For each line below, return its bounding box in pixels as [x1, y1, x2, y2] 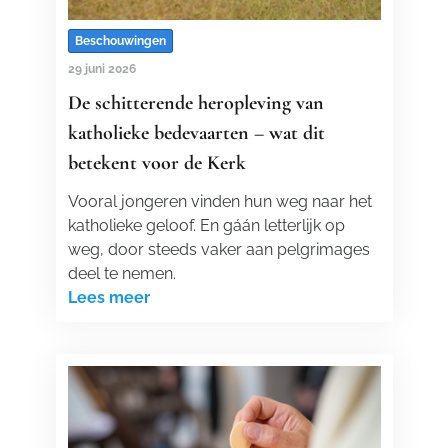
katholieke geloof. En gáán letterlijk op [67, 216, 345, 235]
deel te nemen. [67, 264, 176, 283]
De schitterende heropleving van [67, 91, 324, 115]
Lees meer [67, 288, 150, 307]
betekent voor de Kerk [67, 151, 246, 175]
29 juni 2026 [67, 62, 136, 76]
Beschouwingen [74, 34, 166, 48]
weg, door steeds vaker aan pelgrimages [67, 240, 370, 259]
